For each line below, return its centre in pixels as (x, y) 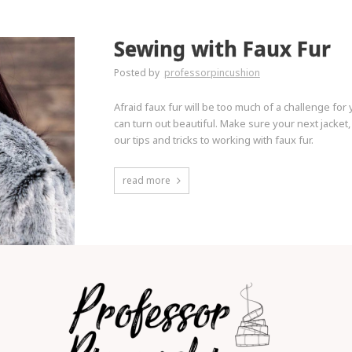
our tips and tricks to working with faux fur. (213, 140)
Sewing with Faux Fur (222, 49)
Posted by (137, 73)
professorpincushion (212, 73)
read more (146, 180)
